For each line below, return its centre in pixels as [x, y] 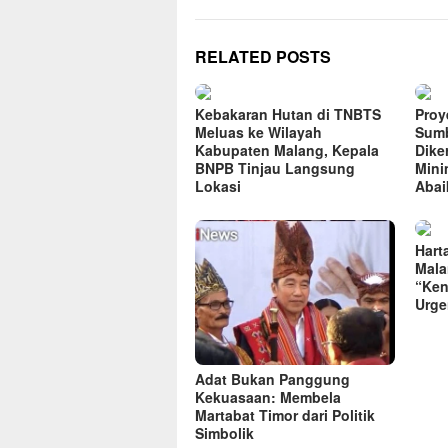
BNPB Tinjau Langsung [275, 168]
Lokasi [218, 186]
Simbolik [224, 433]
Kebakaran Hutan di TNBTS [288, 114]
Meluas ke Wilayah [258, 132]
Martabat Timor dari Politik [285, 415]
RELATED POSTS [263, 57]
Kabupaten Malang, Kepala [287, 150]
